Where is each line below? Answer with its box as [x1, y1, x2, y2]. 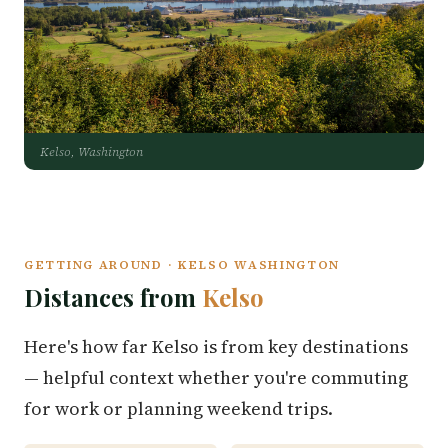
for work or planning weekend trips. [24, 396, 333, 421]
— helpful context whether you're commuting [24, 365, 408, 390]
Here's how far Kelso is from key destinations [24, 334, 408, 359]
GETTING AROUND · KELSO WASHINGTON [24, 256, 341, 273]
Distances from [24, 281, 202, 313]
